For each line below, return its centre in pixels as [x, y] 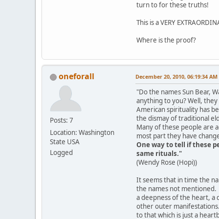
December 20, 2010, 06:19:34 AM [176, 76]
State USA [65, 142]
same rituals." [159, 153]
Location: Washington [82, 132]
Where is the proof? [166, 40]
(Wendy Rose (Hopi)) [167, 162]
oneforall [77, 76]
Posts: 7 [62, 120]
